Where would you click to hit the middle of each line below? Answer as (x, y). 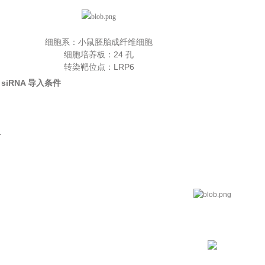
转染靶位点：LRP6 (99, 67)
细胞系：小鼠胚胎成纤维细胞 (99, 42)
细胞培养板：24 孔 (99, 54)
